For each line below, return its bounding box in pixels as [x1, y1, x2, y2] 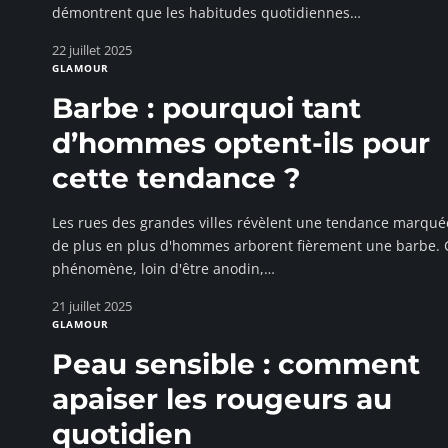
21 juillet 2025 [52, 297, 132, 315]
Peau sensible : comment [52, 347, 420, 381]
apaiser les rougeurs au [52, 382, 392, 416]
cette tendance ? [52, 161, 301, 195]
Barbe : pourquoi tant [52, 91, 361, 125]
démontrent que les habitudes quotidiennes [52, 3, 350, 22]
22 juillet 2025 [52, 41, 132, 59]
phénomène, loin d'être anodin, [52, 259, 264, 278]
